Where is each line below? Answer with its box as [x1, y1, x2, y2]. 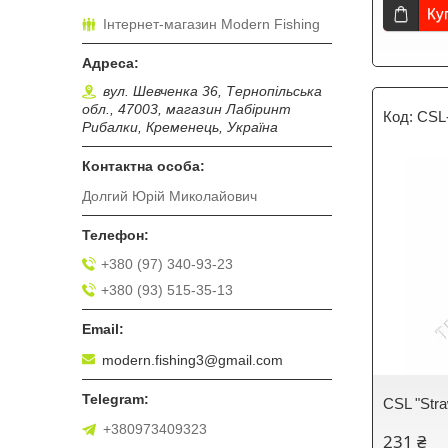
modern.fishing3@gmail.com [102, 351, 283, 368]
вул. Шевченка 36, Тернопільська [103, 83, 322, 100]
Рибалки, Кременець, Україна [82, 119, 278, 136]
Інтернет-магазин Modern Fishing [103, 16, 320, 33]
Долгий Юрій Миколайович [82, 188, 257, 205]
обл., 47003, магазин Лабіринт [82, 101, 291, 118]
